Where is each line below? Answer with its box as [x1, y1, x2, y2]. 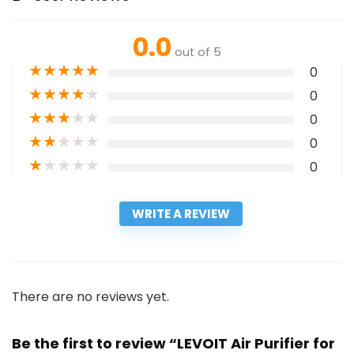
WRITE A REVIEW [132, 205, 230, 223]
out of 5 [175, 44, 221, 61]
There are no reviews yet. [12, 288, 169, 307]
